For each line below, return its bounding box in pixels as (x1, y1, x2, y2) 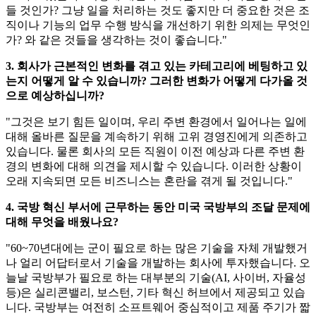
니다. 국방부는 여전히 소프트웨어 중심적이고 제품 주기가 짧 (6, 301, 310, 314)
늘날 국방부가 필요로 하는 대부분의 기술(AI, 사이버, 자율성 (6, 272, 306, 284)
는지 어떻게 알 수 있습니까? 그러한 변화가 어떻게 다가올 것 (6, 75, 308, 87)
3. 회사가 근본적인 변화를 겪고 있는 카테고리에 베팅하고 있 (6, 60, 308, 73)
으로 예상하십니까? (6, 90, 104, 102)
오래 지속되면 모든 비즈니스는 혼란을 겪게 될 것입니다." (6, 175, 293, 188)
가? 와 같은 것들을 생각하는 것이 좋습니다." (6, 34, 227, 47)
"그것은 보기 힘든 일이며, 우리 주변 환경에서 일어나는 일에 (6, 116, 307, 128)
